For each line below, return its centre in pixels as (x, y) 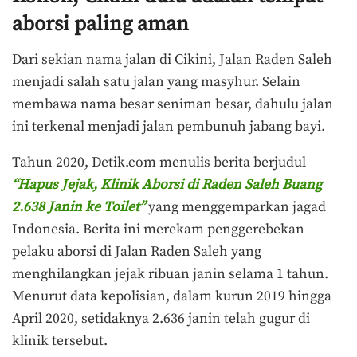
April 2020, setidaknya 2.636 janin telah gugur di (161, 319)
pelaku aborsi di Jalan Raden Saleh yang (137, 252)
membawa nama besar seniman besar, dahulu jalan (173, 104)
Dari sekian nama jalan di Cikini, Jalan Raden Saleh (172, 59)
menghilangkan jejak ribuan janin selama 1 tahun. (170, 275)
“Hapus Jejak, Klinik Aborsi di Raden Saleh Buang (167, 185)
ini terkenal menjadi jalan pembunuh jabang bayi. (170, 126)
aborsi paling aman (100, 24)
